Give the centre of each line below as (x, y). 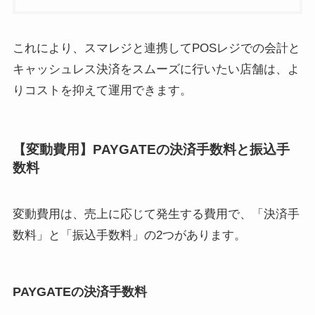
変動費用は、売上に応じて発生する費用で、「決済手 (156, 214)
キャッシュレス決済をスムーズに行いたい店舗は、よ (156, 70)
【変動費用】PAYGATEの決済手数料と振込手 (151, 150)
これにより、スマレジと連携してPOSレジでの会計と (156, 49)
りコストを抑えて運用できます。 (102, 91)
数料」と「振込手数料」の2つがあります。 (129, 235)
